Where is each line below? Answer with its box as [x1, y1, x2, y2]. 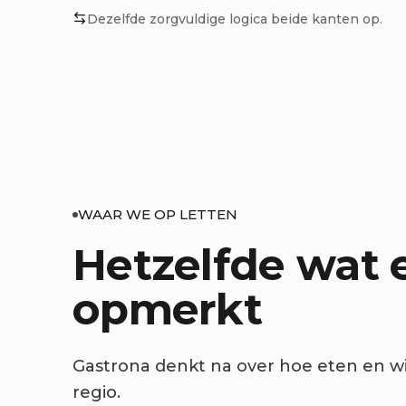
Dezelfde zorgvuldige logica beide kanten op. [87, 10, 382, 27]
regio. [72, 382, 121, 402]
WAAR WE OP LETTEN [78, 205, 237, 223]
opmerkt [72, 282, 263, 335]
